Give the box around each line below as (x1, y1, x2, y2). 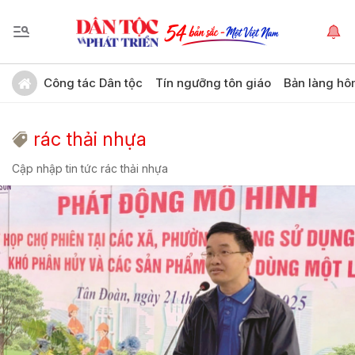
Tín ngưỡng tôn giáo (155, 75, 271, 90)
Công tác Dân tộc (44, 75, 143, 90)
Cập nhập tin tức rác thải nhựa (12, 162, 168, 175)
